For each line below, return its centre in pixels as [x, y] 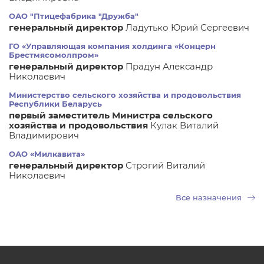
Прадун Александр [169, 66]
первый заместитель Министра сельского [111, 115]
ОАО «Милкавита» [47, 154]
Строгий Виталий [165, 165]
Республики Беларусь [55, 104]
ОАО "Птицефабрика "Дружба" [74, 16]
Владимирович [44, 135]
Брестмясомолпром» [54, 55]
